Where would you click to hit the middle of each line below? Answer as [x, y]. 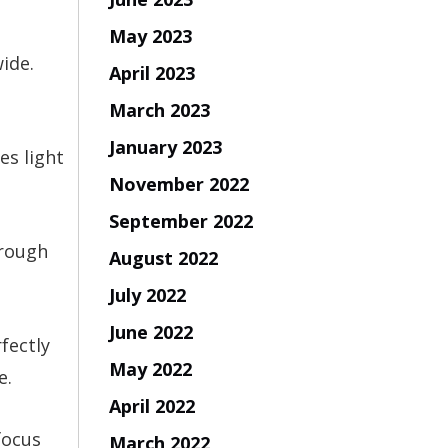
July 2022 [147, 294]
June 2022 [150, 331]
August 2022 [163, 257]
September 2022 [180, 220]
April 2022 [151, 405]
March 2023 [159, 109]
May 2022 [150, 368]
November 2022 [178, 183]
